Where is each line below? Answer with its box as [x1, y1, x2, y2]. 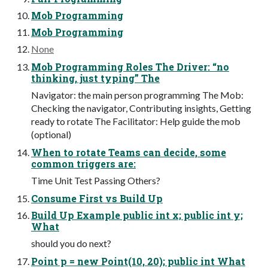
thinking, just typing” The [31, 71, 160, 84]
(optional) [31, 128, 71, 140]
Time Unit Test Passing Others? [31, 174, 160, 186]
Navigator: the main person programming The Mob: [31, 89, 243, 100]
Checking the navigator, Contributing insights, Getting [31, 102, 251, 114]
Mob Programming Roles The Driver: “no [31, 60, 229, 73]
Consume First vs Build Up [31, 191, 163, 205]
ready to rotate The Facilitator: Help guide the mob [31, 115, 240, 127]
